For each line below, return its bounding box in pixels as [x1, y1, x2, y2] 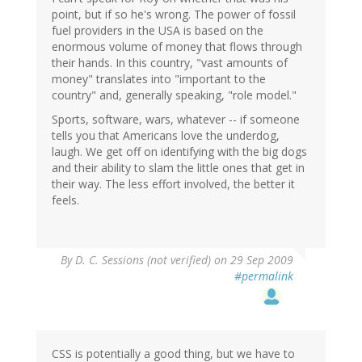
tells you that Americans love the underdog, [52, 128, 280, 144]
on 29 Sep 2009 [211, 252, 293, 268]
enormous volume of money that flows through [52, 39, 302, 55]
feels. [52, 192, 79, 208]
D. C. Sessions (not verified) [75, 252, 211, 268]
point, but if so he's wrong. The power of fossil [52, 6, 296, 23]
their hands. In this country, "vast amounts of [52, 55, 288, 71]
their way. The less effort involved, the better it [52, 176, 295, 192]
